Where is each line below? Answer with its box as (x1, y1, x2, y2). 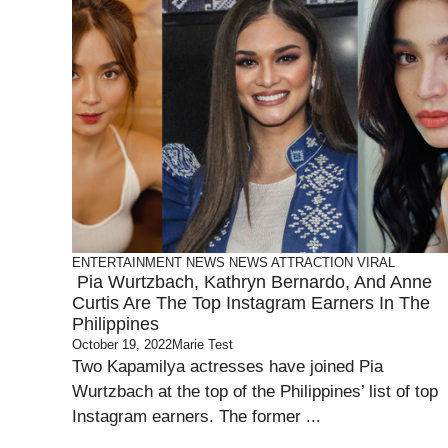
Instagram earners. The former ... (72, 407, 321, 426)
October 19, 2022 (72, 337, 172, 352)
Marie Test (172, 337, 233, 352)
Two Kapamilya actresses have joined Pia (72, 357, 383, 376)
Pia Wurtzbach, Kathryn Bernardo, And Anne (72, 272, 432, 292)
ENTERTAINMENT (72, 255, 182, 270)
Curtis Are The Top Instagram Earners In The (72, 293, 430, 313)
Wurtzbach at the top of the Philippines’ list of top (72, 382, 438, 401)
